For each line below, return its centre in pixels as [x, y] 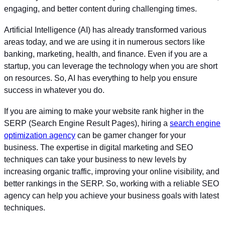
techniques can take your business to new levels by [95, 159]
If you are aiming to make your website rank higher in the [104, 111]
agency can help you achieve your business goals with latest [111, 196]
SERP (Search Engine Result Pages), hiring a [87, 123]
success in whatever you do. [54, 90]
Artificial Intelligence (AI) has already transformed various [105, 30]
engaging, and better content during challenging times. [100, 9]
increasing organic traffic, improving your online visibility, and [112, 172]
